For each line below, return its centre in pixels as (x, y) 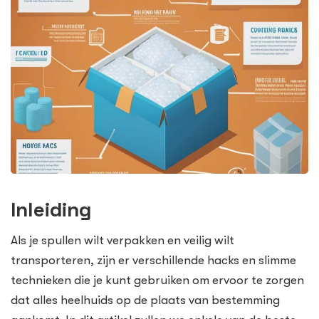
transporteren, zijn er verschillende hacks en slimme (153, 261)
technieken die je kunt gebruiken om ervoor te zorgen (157, 281)
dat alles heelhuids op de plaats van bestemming (145, 300)
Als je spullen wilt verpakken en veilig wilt (122, 241)
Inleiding (51, 210)
